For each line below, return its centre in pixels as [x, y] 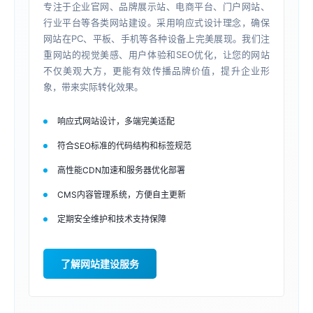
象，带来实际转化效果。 [93, 87]
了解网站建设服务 [100, 264]
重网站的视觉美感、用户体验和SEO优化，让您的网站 [156, 54]
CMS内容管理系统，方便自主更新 [122, 195]
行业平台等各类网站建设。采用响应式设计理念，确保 [156, 22]
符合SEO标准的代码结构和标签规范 [124, 146]
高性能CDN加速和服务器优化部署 [121, 170]
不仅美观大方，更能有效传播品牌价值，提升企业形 [156, 71]
